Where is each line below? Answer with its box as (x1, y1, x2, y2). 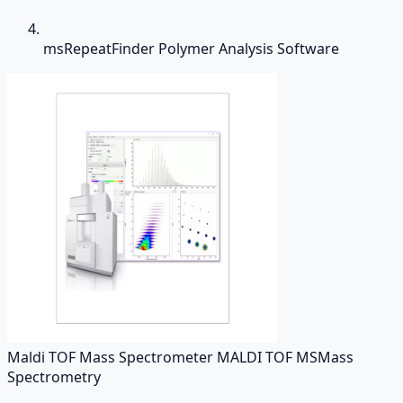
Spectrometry (7, 367, 101, 387)
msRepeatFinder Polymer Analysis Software (43, 39, 339, 58)
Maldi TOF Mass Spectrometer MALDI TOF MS (7, 347, 318, 367)
